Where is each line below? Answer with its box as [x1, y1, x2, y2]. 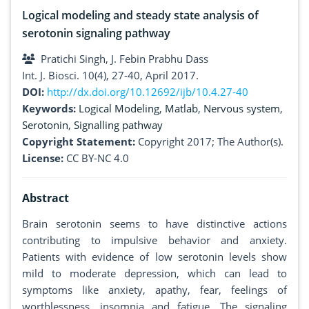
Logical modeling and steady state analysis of [22, 8, 259, 23]
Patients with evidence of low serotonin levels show [22, 250, 287, 264]
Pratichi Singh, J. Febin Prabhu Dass [41, 52, 208, 66]
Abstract [22, 190, 69, 206]
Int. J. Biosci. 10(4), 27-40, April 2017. [22, 68, 199, 83]
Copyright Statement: [22, 134, 135, 149]
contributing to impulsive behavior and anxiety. [22, 233, 287, 248]
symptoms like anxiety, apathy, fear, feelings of [22, 283, 287, 297]
